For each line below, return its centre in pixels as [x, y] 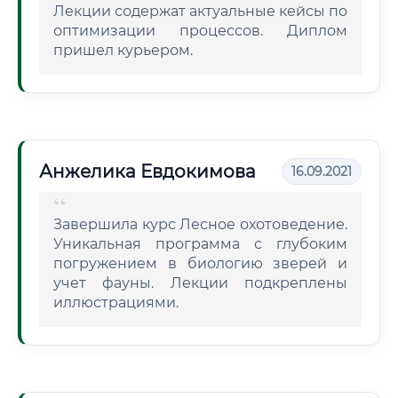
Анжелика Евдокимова [147, 171]
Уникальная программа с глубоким [200, 244]
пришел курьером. [123, 50]
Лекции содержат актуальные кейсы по [200, 11]
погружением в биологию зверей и [200, 263]
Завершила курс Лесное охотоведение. [200, 224]
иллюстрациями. [116, 302]
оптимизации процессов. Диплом [200, 31]
